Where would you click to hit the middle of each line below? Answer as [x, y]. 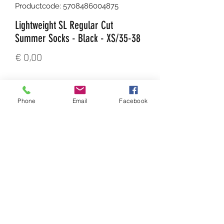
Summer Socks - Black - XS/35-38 [78, 38]
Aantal [26, 84]
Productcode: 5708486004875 [67, 6]
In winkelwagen [80, 136]
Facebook [133, 100]
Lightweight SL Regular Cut [64, 25]
